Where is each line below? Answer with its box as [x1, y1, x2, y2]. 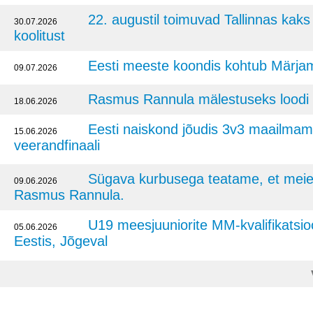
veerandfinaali [14, 138, 100, 153]
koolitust [14, 28, 65, 43]
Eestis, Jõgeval [14, 233, 108, 249]
